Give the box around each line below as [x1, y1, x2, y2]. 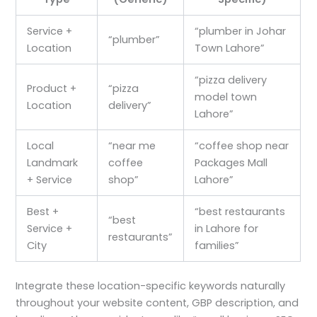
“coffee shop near [195, 138, 289, 153]
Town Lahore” [195, 40, 265, 55]
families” [195, 238, 240, 253]
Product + [27, 81, 77, 96]
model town [195, 89, 258, 104]
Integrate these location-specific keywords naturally [16, 278, 286, 293]
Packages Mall [195, 155, 268, 170]
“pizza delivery [195, 72, 267, 87]
